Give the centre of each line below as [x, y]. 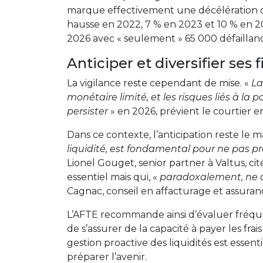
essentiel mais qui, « [113, 177]
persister [87, 111]
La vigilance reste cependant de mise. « [159, 83]
